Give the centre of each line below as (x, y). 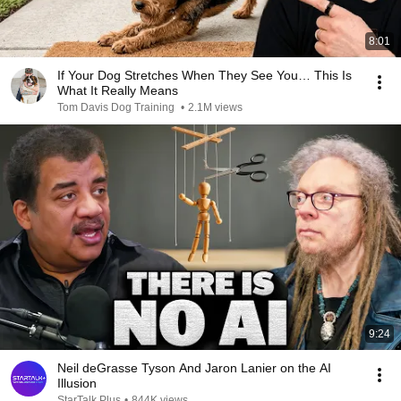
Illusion (77, 383)
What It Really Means (118, 90)
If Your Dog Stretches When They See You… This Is (205, 75)
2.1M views (215, 107)
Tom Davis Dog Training (117, 107)
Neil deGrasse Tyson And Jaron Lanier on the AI (194, 368)
